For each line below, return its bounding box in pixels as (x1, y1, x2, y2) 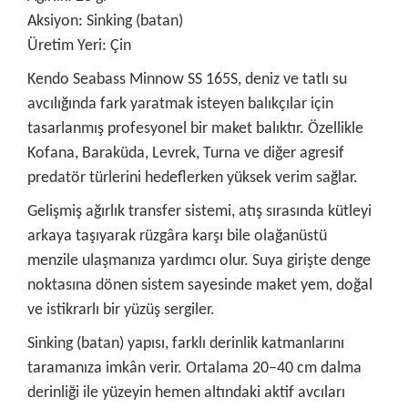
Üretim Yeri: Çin (27, 36, 131, 55)
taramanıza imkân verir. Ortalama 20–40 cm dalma (27, 359, 362, 377)
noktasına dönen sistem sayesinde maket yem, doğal (27, 276, 372, 294)
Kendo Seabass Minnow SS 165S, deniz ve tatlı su (27, 70, 347, 88)
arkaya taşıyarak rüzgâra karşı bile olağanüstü (27, 227, 327, 245)
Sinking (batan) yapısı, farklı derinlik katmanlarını (27, 334, 344, 352)
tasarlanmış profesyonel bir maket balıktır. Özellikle (27, 119, 363, 138)
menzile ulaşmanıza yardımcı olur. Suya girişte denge (27, 251, 371, 270)
